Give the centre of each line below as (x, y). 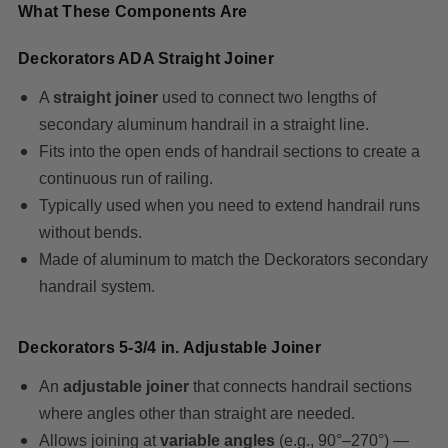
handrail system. (96, 287)
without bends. (90, 233)
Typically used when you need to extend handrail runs (229, 206)
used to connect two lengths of (266, 98)
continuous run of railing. (125, 179)
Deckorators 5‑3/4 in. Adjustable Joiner (169, 348)
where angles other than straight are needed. (196, 414)
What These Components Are (133, 12)
